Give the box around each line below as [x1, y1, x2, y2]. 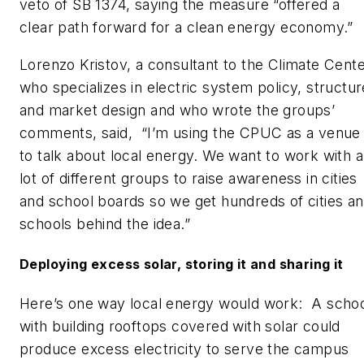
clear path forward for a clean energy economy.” [19, 19, 353, 37]
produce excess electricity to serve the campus [19, 340, 349, 358]
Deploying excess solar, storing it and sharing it [19, 255, 344, 272]
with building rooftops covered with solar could [19, 318, 340, 336]
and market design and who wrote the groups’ [19, 101, 336, 119]
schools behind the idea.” [19, 214, 190, 232]
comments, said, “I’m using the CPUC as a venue [19, 123, 361, 141]
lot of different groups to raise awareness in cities [19, 169, 357, 187]
